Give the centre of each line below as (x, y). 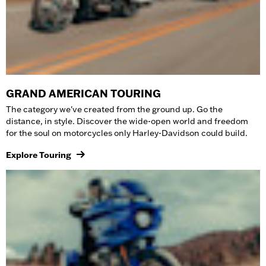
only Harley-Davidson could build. (181, 133)
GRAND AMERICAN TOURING (83, 94)
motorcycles (89, 133)
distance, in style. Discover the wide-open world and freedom (127, 121)
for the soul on (35, 133)
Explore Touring (39, 155)
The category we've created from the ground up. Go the (114, 109)
